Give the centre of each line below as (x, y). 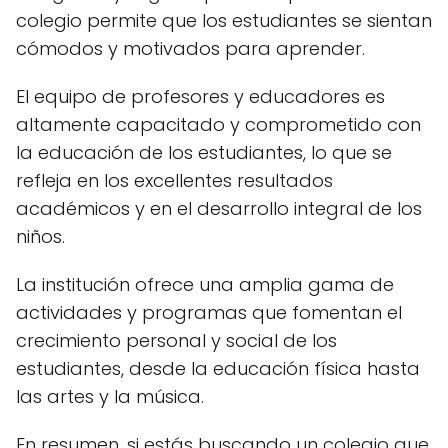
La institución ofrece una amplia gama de (205, 284)
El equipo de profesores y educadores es (200, 96)
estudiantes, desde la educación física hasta (218, 368)
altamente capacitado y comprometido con (218, 124)
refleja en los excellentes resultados (174, 180)
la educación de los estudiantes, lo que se (204, 152)
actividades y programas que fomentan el (209, 312)
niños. (40, 236)
